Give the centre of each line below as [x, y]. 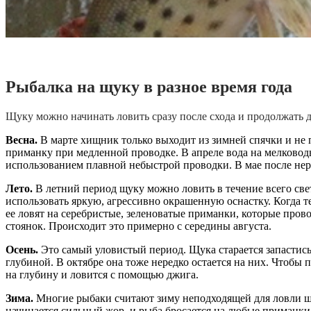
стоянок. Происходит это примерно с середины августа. [138, 226]
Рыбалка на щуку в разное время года [149, 87]
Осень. [23, 249]
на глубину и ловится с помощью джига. [102, 274]
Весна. [22, 140]
